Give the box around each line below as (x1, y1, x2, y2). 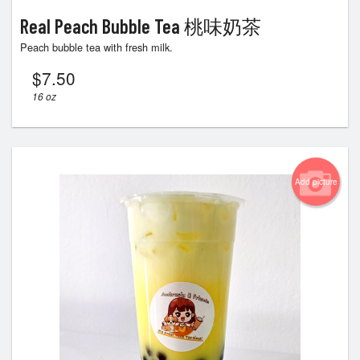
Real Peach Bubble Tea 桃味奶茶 (20, 14, 261, 38)
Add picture (294, 175, 337, 187)
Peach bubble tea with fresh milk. (20, 39, 173, 55)
